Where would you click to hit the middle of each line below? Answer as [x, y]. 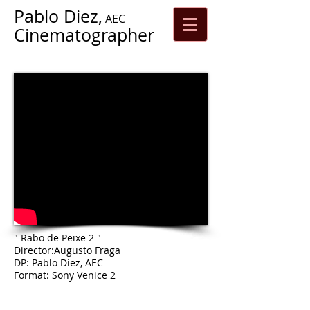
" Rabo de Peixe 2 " [57, 238]
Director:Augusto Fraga [67, 250]
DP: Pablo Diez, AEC [58, 263]
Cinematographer [84, 35]
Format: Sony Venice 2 [65, 275]
